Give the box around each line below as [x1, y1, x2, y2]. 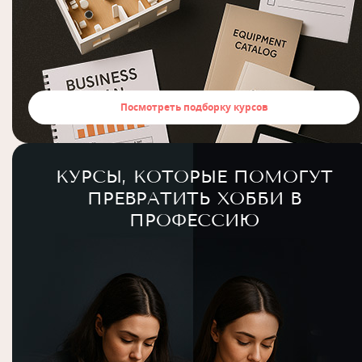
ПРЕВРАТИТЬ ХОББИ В [86, 187, 301, 209]
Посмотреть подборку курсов [120, 100, 268, 114]
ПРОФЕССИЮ [128, 209, 259, 231]
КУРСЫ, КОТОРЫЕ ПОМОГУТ [55, 166, 333, 187]
